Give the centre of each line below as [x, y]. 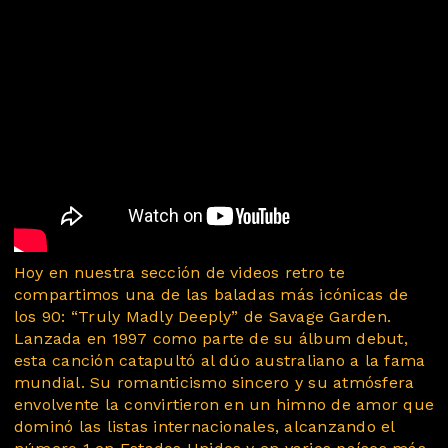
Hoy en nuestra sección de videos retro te [179, 273]
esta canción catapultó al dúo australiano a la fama [220, 361]
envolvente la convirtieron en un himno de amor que [224, 405]
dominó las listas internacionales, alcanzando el [204, 427]
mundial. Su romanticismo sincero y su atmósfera [214, 383]
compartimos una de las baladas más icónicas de [211, 295]
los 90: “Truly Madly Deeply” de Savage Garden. [203, 317]
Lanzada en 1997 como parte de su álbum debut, [211, 339]
